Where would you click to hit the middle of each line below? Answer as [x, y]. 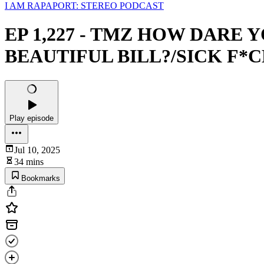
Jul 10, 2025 [37, 150]
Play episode [32, 118]
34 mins [29, 161]
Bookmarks [41, 178]
